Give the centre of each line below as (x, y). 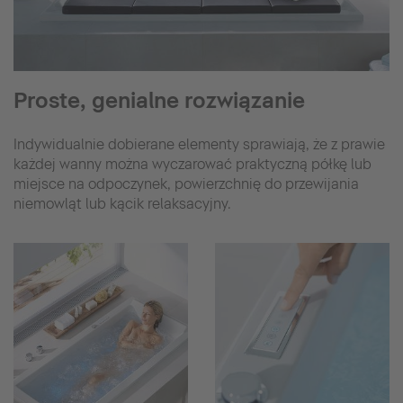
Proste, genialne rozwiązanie (159, 100)
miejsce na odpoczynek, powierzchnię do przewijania (186, 184)
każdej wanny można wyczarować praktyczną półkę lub (193, 164)
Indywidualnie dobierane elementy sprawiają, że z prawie (199, 144)
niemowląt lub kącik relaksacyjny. (122, 203)
